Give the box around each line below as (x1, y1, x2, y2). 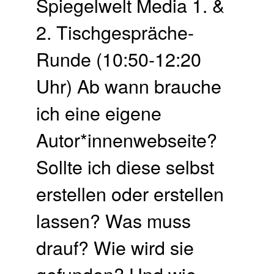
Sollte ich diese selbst (36, 152, 215, 180)
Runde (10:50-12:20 (36, 45, 202, 72)
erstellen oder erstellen (36, 179, 224, 207)
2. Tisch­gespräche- (36, 18, 194, 45)
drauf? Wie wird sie (36, 233, 194, 261)
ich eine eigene (36, 98, 162, 126)
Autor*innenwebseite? (36, 125, 218, 153)
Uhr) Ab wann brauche (36, 72, 222, 99)
